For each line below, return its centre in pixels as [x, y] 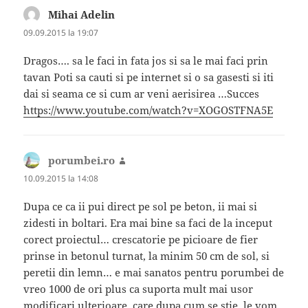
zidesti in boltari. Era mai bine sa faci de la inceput [148, 222]
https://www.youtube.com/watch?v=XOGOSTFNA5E [148, 110]
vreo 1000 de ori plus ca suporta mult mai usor [139, 288]
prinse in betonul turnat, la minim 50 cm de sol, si [147, 255]
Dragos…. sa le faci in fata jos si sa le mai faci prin [146, 60]
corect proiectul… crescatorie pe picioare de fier [141, 239]
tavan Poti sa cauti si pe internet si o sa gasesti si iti [149, 77]
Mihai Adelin [82, 14]
